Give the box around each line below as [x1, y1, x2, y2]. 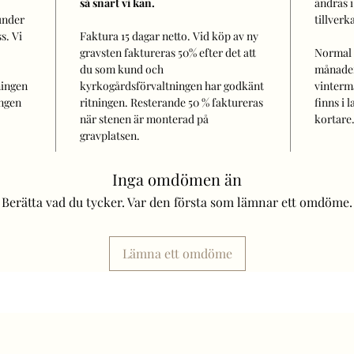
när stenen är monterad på [80, 111, 209, 126]
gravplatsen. [80, 127, 140, 143]
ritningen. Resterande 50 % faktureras [80, 94, 263, 110]
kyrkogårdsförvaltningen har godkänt [80, 77, 264, 93]
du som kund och [80, 61, 164, 77]
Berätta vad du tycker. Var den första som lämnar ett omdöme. [2, 193, 352, 210]
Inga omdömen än [112, 168, 242, 190]
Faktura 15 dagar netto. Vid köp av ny [80, 28, 258, 43]
